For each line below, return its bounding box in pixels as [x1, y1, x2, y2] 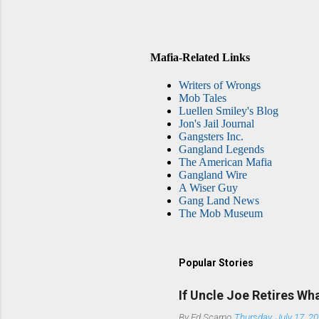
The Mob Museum [179, 207, 263, 220]
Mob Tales [179, 92, 226, 105]
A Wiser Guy [179, 182, 238, 194]
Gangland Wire [179, 169, 247, 182]
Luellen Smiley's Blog [179, 105, 278, 117]
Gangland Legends [179, 143, 264, 156]
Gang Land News [179, 194, 259, 207]
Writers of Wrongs [179, 79, 261, 92]
